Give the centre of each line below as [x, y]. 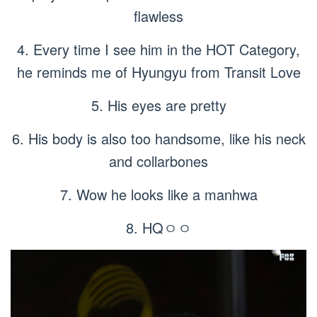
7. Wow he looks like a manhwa [158, 194]
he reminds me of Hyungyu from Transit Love [158, 71]
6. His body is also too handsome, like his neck [158, 138]
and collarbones [158, 161]
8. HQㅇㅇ [158, 227]
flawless [158, 16]
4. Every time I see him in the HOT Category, [158, 49]
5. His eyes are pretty [158, 105]
